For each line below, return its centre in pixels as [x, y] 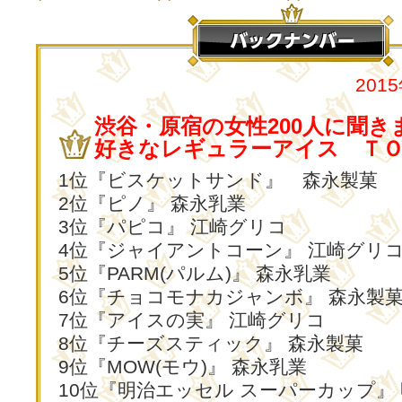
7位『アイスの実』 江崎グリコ [192, 320]
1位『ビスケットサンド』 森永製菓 [218, 180]
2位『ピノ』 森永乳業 [152, 203]
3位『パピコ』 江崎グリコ [173, 227]
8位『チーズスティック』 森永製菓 [211, 343]
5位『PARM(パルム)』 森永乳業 [195, 273]
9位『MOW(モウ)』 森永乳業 [183, 367]
